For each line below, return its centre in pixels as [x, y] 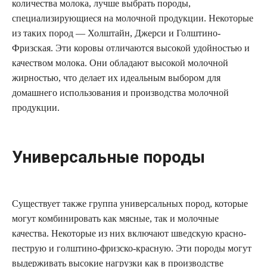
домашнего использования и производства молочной [120, 92]
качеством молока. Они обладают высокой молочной [120, 63]
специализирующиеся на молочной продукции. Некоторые [133, 18]
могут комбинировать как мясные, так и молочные [115, 218]
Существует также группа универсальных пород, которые [130, 203]
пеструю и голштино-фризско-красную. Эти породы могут [132, 248]
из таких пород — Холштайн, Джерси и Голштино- [116, 33]
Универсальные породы [108, 157]
